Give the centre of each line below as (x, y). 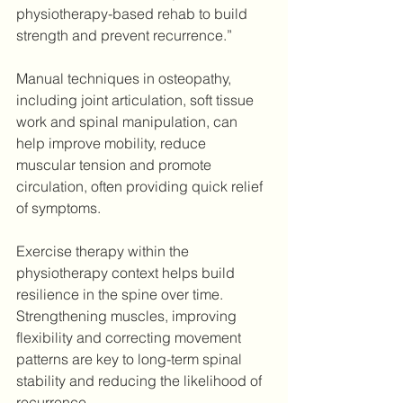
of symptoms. (58, 208)
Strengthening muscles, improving (128, 316)
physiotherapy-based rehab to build (134, 14)
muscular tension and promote (116, 165)
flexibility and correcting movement (130, 338)
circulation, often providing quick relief (141, 187)
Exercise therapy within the (104, 251)
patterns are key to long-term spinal (131, 359)
